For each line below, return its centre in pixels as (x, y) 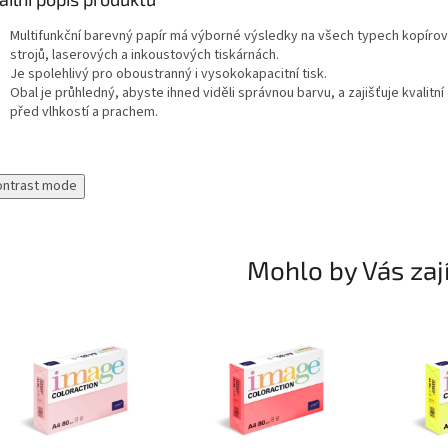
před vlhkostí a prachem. (84, 112)
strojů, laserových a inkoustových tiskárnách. (144, 55)
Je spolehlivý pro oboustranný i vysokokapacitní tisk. (168, 74)
